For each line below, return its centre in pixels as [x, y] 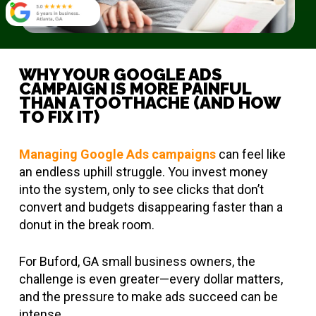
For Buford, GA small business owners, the [137, 262]
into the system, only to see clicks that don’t [141, 190]
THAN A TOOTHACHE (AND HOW [149, 103]
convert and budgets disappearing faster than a [151, 207]
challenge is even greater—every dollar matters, [151, 279]
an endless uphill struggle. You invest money [143, 172]
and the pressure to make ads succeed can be [148, 297]
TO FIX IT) [59, 117]
